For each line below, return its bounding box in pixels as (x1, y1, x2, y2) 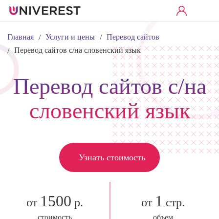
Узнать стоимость (79, 152, 145, 162)
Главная (7, 33, 34, 41)
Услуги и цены (45, 33, 95, 41)
